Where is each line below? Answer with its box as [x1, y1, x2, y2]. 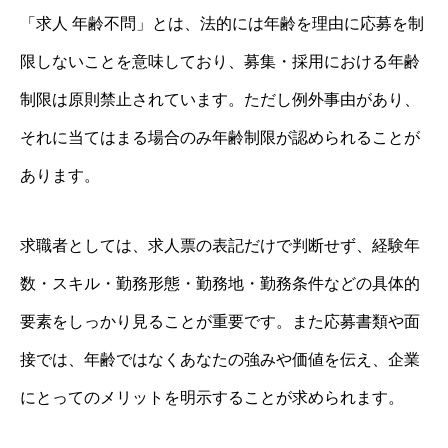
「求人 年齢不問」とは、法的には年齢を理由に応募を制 [20, 14, 424, 32]
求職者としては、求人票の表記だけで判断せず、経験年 [20, 236, 420, 254]
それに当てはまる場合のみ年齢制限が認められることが [20, 128, 420, 146]
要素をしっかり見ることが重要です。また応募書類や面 [20, 312, 420, 330]
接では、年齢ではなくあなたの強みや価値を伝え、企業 [20, 350, 420, 368]
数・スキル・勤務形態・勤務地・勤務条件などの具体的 [20, 274, 420, 292]
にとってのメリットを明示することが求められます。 [20, 388, 404, 406]
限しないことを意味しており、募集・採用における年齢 [20, 52, 420, 70]
